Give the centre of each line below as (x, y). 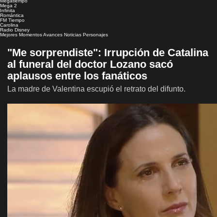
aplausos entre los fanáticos (77, 76)
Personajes (95, 34)
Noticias (73, 34)
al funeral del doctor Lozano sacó (90, 64)
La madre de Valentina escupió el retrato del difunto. (96, 89)
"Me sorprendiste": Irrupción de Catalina (108, 52)
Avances (53, 34)
